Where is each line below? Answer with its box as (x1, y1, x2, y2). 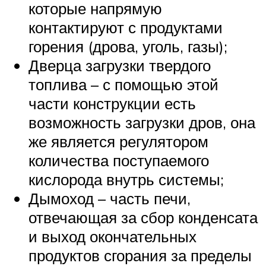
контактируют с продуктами (28, 17, 223, 37)
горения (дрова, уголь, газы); (28, 36, 227, 56)
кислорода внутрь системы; (28, 169, 224, 189)
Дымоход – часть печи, (28, 188, 191, 208)
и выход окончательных (28, 226, 197, 246)
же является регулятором (28, 131, 208, 151)
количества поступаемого (28, 150, 209, 170)
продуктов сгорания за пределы (28, 245, 252, 265)
